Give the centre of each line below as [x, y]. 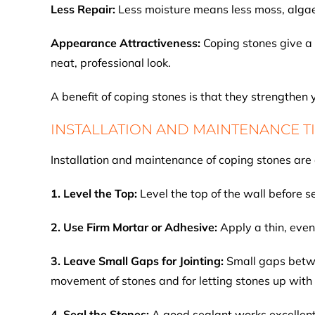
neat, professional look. [111, 63]
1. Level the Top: [94, 193]
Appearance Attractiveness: [127, 43]
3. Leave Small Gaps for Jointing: [139, 261]
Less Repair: [84, 9]
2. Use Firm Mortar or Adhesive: [135, 227]
